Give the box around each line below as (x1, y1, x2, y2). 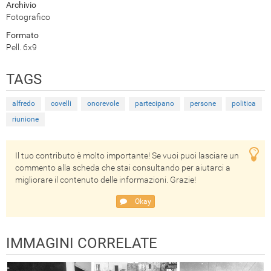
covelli (51, 99, 71, 108)
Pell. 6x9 (6, 42, 37, 53)
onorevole (87, 99, 119, 108)
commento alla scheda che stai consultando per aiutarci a (15, 163, 230, 173)
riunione (12, 115, 39, 124)
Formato (6, 30, 39, 41)
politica (232, 99, 256, 108)
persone (190, 99, 216, 108)
